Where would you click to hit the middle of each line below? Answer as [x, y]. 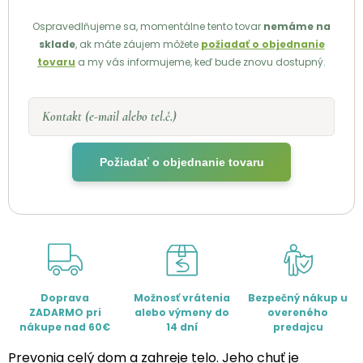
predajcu [298, 327]
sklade [57, 45]
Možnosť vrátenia [181, 298]
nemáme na [297, 27]
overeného [298, 313]
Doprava [65, 298]
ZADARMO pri [65, 313]
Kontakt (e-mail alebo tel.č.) [109, 117]
